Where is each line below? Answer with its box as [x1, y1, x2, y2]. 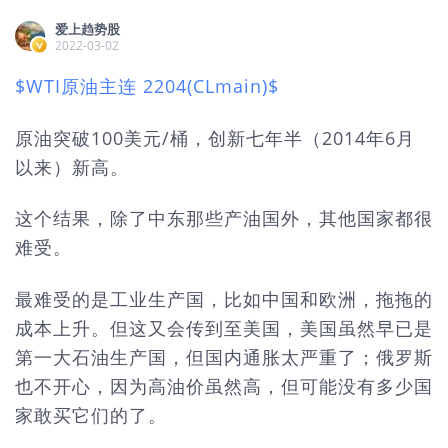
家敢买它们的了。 [15, 402, 167, 427]
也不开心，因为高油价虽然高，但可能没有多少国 [15, 373, 433, 398]
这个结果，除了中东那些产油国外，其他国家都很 [15, 206, 433, 230]
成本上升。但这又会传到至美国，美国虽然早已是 [15, 315, 433, 340]
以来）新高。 [15, 154, 129, 179]
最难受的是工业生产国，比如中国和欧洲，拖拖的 [15, 286, 433, 311]
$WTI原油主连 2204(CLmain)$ [15, 74, 279, 98]
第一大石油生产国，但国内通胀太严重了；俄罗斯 [15, 344, 433, 369]
